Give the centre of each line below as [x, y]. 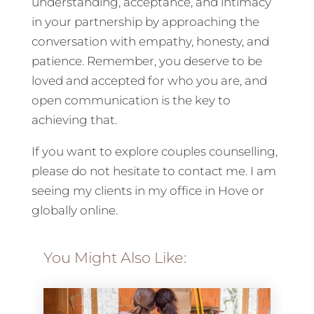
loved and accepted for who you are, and [149, 81]
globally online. [74, 211]
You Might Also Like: [115, 258]
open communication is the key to [131, 101]
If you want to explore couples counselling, [154, 152]
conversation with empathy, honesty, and [150, 42]
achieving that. [74, 120]
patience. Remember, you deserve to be [146, 61]
